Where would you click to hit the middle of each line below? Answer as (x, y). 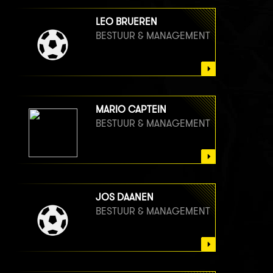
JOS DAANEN (125, 197)
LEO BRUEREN (126, 22)
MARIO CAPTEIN (131, 110)
